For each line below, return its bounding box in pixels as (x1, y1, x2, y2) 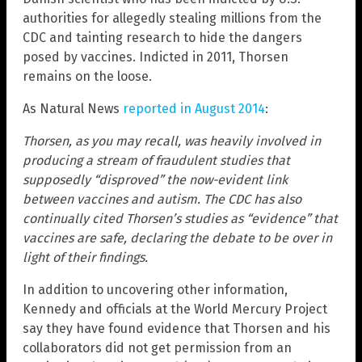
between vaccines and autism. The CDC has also (23, 192, 301, 208)
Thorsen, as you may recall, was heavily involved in (23, 133, 321, 149)
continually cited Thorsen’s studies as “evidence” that (23, 211, 338, 227)
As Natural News (23, 101, 123, 117)
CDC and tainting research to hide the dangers (23, 30, 302, 46)
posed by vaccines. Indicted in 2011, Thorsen (23, 49, 288, 65)
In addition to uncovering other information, (23, 282, 288, 298)
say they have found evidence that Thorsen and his (23, 321, 330, 337)
